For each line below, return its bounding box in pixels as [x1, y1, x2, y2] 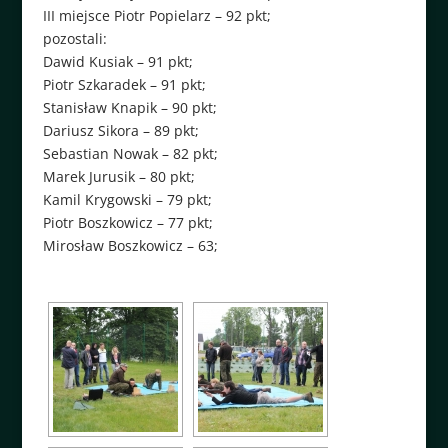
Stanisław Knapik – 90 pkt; [42, 97, 217, 117]
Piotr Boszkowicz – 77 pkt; [42, 212, 213, 232]
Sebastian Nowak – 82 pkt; [42, 143, 218, 163]
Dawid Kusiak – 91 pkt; [42, 51, 193, 71]
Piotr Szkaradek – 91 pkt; [42, 74, 206, 94]
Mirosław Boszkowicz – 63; [42, 235, 218, 255]
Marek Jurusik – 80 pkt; [42, 166, 195, 186]
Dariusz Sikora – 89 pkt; [42, 120, 199, 140]
